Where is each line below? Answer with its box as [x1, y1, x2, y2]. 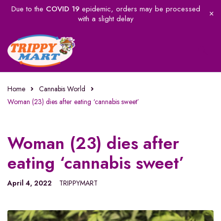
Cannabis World [39, 84, 85, 94]
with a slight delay [77, 13, 134, 24]
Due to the [11, 3, 46, 14]
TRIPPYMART [59, 178, 98, 188]
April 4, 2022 [7, 178, 52, 188]
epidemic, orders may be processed [79, 3, 200, 14]
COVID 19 [45, 3, 79, 14]
